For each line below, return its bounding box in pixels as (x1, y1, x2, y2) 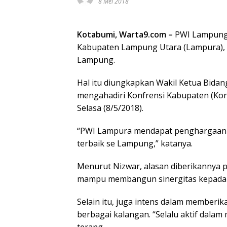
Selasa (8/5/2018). (77, 102, 143, 113)
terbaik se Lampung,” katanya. (77, 138, 193, 149)
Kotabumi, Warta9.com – (77, 29, 173, 40)
